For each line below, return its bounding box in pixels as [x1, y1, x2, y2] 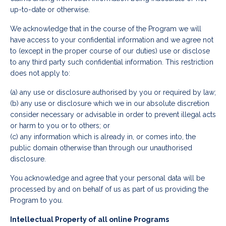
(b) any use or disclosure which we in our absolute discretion [10, 99, 209, 108]
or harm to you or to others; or [10, 122, 110, 130]
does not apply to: [10, 69, 70, 78]
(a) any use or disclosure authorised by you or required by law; [10, 88, 216, 97]
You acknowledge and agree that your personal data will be [10, 174, 205, 183]
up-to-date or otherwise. [10, 6, 90, 14]
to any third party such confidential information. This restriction [10, 58, 213, 67]
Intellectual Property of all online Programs [10, 215, 169, 224]
